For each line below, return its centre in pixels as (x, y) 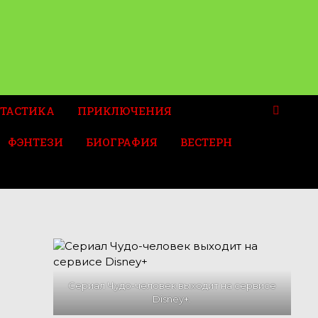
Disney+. (172, 299)
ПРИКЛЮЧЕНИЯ (125, 111)
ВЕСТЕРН (207, 142)
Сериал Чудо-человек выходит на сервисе (172, 285)
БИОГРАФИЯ (122, 142)
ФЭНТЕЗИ (36, 142)
